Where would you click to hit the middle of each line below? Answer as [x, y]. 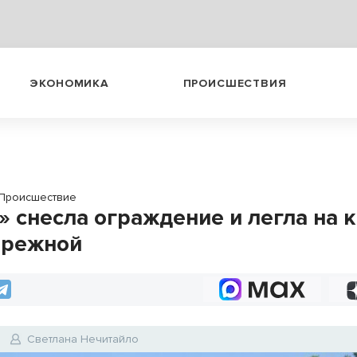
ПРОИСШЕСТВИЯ [235, 83]
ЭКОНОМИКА [69, 83]
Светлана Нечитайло [83, 339]
